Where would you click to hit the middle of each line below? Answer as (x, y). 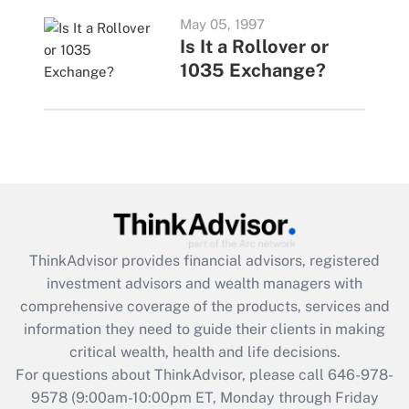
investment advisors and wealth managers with (204, 283)
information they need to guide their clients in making (204, 329)
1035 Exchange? (252, 70)
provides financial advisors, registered (251, 260)
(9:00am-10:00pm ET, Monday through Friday (223, 397)
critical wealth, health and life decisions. (204, 351)
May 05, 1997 (222, 24)
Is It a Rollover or (254, 47)
